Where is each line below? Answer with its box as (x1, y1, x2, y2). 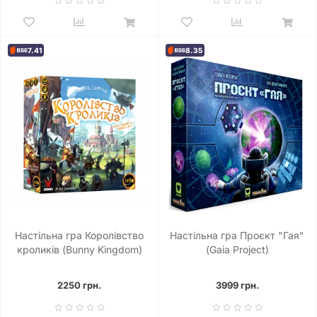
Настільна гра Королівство (15, 229, 144, 241)
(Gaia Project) (205, 243, 269, 255)
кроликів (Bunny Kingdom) (16, 243, 142, 255)
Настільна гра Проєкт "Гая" (170, 229, 304, 241)
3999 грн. (215, 279, 259, 291)
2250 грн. (57, 279, 101, 291)
